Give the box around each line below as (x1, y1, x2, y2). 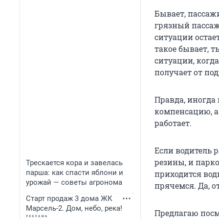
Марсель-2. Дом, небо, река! (26, 204, 122, 213)
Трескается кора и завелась (26, 158, 123, 167)
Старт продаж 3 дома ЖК (26, 194, 112, 203)
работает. (154, 118, 192, 129)
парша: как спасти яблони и (26, 168, 123, 177)
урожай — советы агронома (26, 178, 122, 187)
